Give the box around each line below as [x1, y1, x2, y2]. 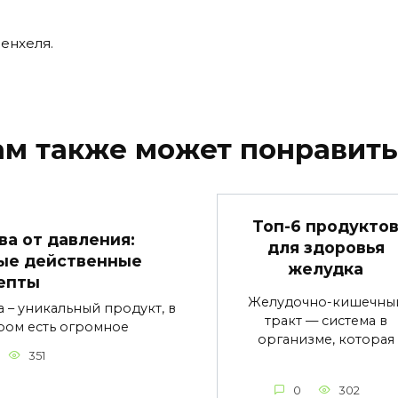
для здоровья [267, 238, 385, 258]
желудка [288, 259, 363, 279]
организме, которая [257, 331, 394, 348]
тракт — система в [264, 313, 387, 330]
